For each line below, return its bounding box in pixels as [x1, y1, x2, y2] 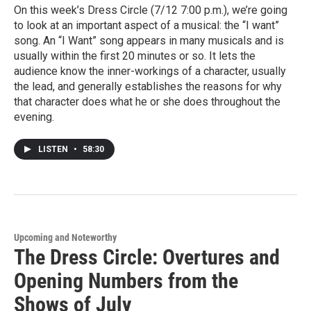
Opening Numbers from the [14, 268, 238, 293]
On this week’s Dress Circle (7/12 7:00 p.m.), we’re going [14, 3, 287, 17]
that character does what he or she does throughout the [14, 94, 280, 108]
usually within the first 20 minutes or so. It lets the [14, 49, 255, 62]
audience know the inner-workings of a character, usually [14, 64, 286, 78]
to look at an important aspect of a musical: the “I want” [14, 18, 279, 32]
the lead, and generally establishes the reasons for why [14, 79, 282, 93]
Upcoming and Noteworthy [14, 231, 117, 243]
